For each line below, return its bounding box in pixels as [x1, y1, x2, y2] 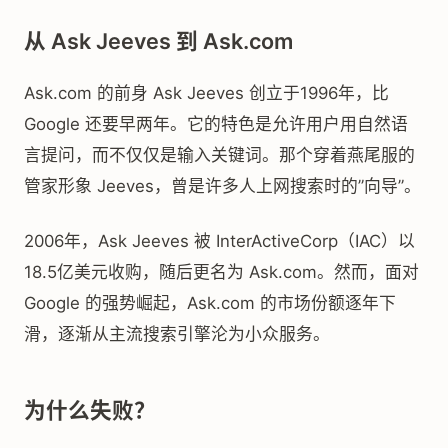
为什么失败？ [24, 397, 156, 423]
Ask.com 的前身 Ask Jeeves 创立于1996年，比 [24, 83, 389, 103]
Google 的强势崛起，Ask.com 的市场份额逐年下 [24, 293, 396, 313]
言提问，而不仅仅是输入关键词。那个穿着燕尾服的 [24, 145, 415, 165]
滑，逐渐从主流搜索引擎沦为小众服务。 [24, 324, 330, 344]
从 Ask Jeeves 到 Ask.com [24, 28, 293, 54]
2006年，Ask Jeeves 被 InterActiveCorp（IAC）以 [24, 231, 415, 251]
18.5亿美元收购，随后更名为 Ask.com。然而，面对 [24, 262, 419, 282]
